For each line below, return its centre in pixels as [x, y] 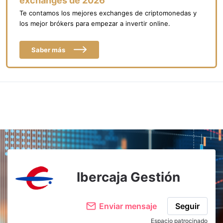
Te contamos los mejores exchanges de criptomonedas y [108, 13]
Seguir [187, 206]
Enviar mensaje [128, 206]
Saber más [48, 50]
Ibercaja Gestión [128, 177]
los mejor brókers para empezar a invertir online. [95, 23]
